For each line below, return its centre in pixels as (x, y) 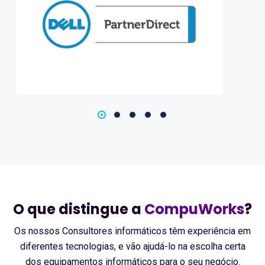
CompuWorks (194, 209)
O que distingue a (79, 209)
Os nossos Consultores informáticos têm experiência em (132, 231)
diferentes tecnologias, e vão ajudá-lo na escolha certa (132, 246)
